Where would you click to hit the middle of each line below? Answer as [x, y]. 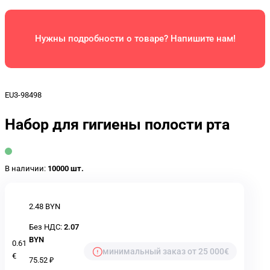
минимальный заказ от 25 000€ [166, 251]
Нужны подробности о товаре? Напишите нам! [135, 39]
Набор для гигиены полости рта [117, 124]
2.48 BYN [45, 207]
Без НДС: [46, 227]
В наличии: [25, 169]
